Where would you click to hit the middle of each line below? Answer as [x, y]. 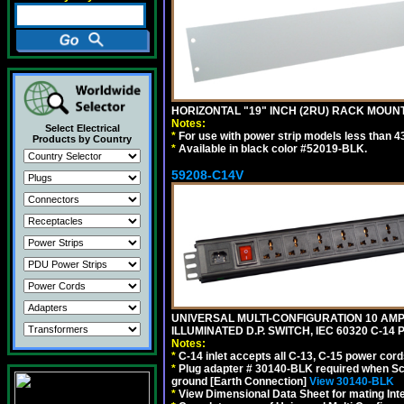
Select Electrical [82, 128]
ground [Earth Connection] [240, 381]
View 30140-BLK [352, 381]
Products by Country [82, 139]
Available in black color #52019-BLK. [271, 149]
